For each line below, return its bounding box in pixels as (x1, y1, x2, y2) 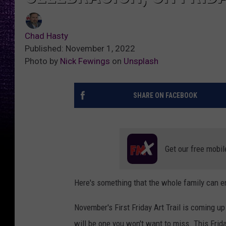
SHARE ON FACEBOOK (133, 91, 197, 100)
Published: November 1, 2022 (25, 43, 135, 54)
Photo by (25, 56, 60, 67)
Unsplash (124, 56, 158, 67)
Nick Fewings (60, 56, 110, 67)
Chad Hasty (25, 31, 68, 41)
